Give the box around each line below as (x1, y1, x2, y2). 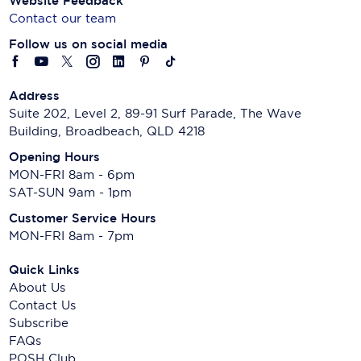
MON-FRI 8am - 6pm (9, 167, 135, 183)
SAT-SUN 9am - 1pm (9, 185, 132, 201)
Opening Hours (9, 149, 101, 165)
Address (9, 88, 60, 104)
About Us (9, 280, 66, 296)
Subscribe (9, 315, 69, 331)
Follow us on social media (9, 36, 168, 52)
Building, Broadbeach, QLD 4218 (9, 123, 205, 139)
